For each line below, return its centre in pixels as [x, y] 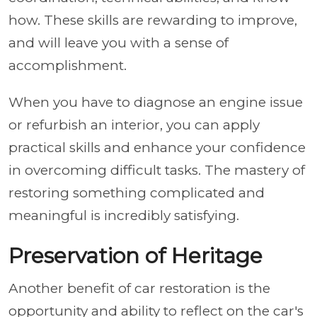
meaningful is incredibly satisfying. [124, 215]
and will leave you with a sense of [119, 42]
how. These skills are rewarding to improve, [153, 20]
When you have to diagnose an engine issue [156, 102]
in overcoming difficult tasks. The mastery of [157, 170]
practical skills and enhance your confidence [157, 147]
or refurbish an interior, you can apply [134, 125]
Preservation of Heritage [138, 255]
